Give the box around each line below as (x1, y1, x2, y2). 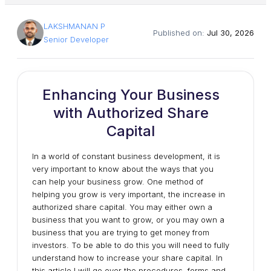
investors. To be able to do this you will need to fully (32, 240, 229, 250)
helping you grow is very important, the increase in (32, 189, 225, 199)
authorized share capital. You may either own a (32, 202, 212, 212)
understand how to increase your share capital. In (32, 253, 223, 263)
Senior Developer (44, 34, 109, 44)
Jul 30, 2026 (207, 28, 254, 38)
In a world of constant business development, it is (32, 151, 220, 161)
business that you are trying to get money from (32, 227, 209, 237)
